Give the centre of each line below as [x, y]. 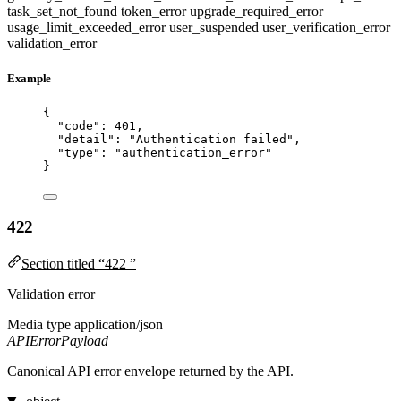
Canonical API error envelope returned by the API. [150, 371]
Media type [39, 324]
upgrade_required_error [256, 11]
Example [30, 78]
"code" [79, 126]
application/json [119, 324]
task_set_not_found [64, 11]
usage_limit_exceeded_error [88, 27]
